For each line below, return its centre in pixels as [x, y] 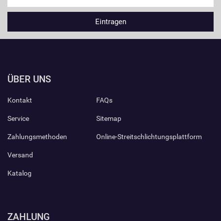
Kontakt [20, 100]
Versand [20, 155]
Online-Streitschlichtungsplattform [149, 137]
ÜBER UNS [29, 79]
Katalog [19, 173]
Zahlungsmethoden [37, 137]
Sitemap [109, 118]
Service [18, 118]
